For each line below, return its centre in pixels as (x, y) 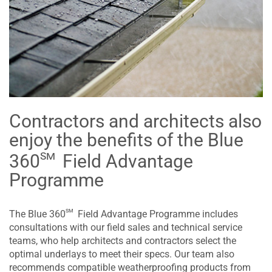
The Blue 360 (37, 214)
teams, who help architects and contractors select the (123, 241)
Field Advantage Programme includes (157, 214)
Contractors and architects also (135, 121)
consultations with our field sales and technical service (126, 228)
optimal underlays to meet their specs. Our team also (122, 254)
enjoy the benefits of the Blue (126, 140)
